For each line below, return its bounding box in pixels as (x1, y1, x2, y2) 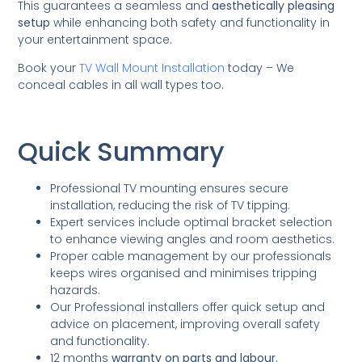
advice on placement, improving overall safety (50, 315, 321, 332)
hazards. (50, 281, 101, 298)
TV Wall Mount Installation (79, 60, 225, 77)
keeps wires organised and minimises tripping (50, 264, 318, 281)
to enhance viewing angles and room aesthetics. (50, 230, 335, 247)
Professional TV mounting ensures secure (50, 179, 289, 196)
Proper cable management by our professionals (50, 247, 332, 264)
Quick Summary (18, 133, 225, 170)
